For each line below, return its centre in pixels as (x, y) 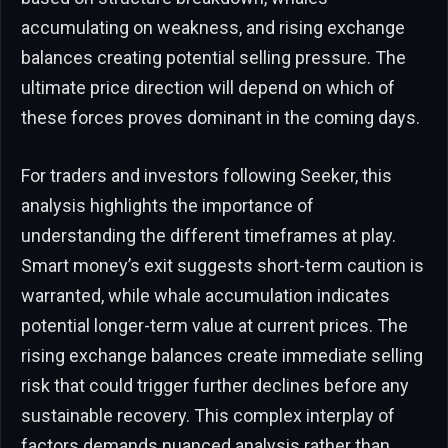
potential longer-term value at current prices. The (214, 325)
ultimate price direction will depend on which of (208, 87)
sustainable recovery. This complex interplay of (208, 415)
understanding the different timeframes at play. (208, 235)
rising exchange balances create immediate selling (222, 355)
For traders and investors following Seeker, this (206, 175)
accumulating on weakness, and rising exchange (213, 27)
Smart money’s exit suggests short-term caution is (222, 265)
